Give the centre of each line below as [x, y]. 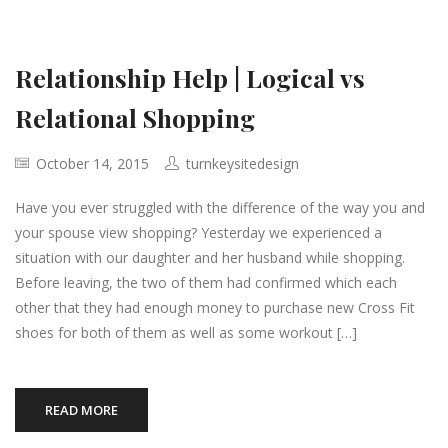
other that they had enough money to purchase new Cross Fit [215, 307]
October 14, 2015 [90, 163]
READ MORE [81, 410]
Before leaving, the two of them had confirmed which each [206, 282]
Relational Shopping [135, 117]
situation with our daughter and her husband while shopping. [210, 257]
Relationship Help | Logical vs [190, 77]
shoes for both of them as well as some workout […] [186, 332]
